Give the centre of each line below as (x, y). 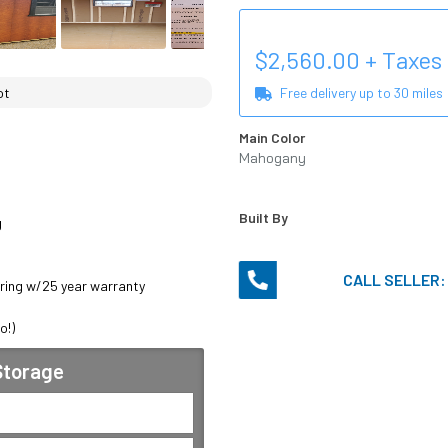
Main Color (271, 138)
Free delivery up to (337, 93)
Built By (263, 218)
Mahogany (272, 158)
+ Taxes (400, 60)
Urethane (269, 180)
